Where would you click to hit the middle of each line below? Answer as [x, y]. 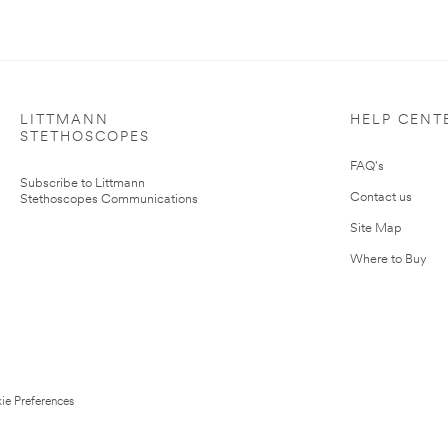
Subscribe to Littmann [82, 184]
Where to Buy [388, 260]
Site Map [376, 229]
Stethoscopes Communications [109, 200]
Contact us [381, 198]
